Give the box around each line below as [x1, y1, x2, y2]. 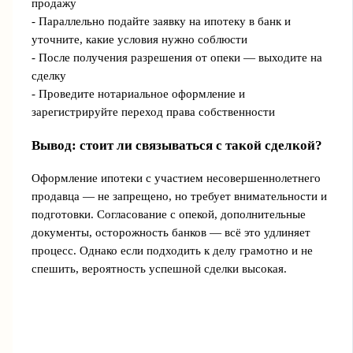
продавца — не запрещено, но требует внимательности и [31, 189, 327, 203]
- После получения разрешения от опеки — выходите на [31, 50, 322, 64]
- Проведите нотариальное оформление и [31, 87, 245, 100]
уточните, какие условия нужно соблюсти [31, 32, 247, 46]
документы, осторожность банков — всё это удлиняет [31, 225, 310, 239]
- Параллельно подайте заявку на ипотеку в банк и [31, 14, 291, 28]
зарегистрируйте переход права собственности [31, 105, 275, 118]
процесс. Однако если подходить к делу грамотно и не [31, 243, 313, 257]
